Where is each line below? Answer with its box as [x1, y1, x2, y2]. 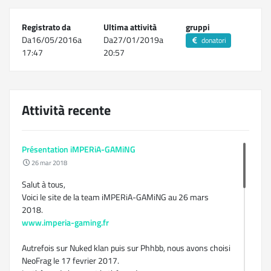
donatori [199, 34, 226, 46]
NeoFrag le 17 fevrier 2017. [22, 254, 119, 267]
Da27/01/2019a [103, 33, 164, 46]
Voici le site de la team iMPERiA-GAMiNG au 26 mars [22, 191, 209, 203]
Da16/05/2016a [22, 33, 82, 46]
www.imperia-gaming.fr [22, 216, 109, 229]
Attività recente [22, 100, 111, 120]
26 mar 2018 [30, 157, 67, 168]
